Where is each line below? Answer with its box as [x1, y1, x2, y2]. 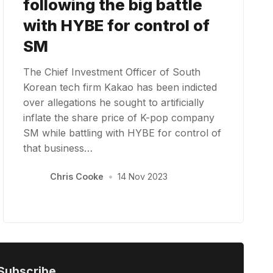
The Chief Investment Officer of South [23, 65, 201, 78]
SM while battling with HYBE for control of [23, 126, 222, 139]
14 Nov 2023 [117, 171, 168, 182]
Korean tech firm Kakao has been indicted [23, 80, 218, 93]
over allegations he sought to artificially [23, 96, 205, 108]
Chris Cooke [49, 171, 104, 182]
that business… [23, 141, 93, 154]
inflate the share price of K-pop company [23, 111, 215, 124]
